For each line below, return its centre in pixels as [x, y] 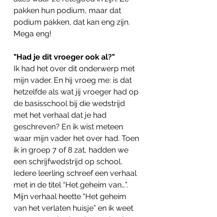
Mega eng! [32, 34]
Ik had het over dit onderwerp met [75, 69]
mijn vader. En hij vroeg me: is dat [74, 80]
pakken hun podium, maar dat [68, 11]
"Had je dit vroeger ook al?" [64, 57]
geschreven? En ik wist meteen [69, 127]
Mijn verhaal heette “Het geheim [71, 197]
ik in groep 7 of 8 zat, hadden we [72, 150]
